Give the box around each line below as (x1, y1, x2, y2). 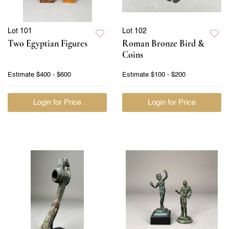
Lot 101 (8, 27, 32, 35)
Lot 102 (122, 27, 147, 35)
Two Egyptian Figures (8, 37, 87, 49)
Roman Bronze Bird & (122, 37, 204, 49)
